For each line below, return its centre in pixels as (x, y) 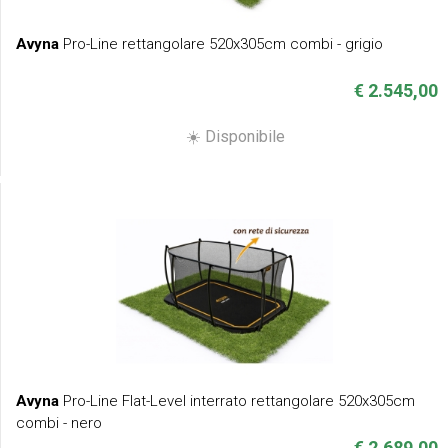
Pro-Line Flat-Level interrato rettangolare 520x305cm (237, 400)
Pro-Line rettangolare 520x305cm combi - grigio (221, 43)
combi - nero (59, 422)
